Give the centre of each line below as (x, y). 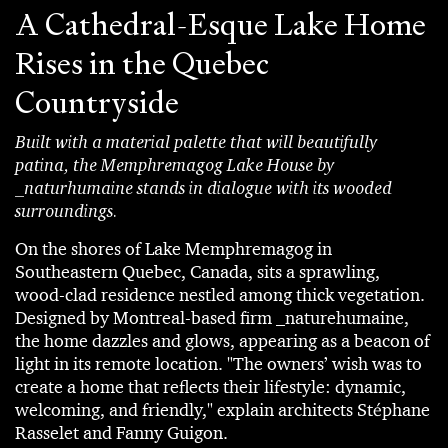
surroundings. (66, 210)
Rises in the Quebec (142, 63)
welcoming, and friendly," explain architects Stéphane (222, 409)
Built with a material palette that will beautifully (196, 141)
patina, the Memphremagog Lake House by (174, 164)
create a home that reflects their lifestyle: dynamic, (210, 386)
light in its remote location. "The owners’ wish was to (218, 363)
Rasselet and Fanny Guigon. (121, 432)
